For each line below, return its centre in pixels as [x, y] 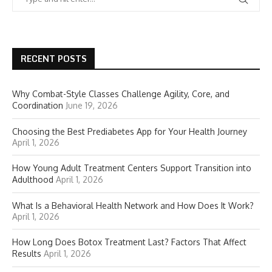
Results [27, 253]
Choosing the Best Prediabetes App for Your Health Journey [130, 131]
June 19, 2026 [92, 105]
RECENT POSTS [54, 59]
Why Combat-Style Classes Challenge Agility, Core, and [121, 94]
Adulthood [33, 179]
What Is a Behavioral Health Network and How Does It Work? [133, 206]
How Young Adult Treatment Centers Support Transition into [132, 168]
